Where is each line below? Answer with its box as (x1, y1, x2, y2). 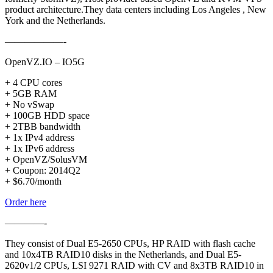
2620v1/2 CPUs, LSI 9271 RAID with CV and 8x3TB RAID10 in (5, 260, 264, 271)
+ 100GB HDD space (5, 110, 90, 121)
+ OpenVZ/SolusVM (5, 154, 87, 165)
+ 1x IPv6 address (5, 143, 74, 154)
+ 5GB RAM (5, 88, 57, 99)
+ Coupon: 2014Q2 (5, 165, 80, 175)
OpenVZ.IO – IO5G (5, 56, 85, 67)
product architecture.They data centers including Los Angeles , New (5, 4, 266, 15)
